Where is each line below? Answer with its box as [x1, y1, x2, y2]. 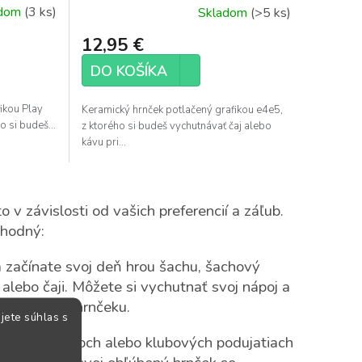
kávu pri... [81, 134, 126, 149]
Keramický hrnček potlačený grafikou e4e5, [81, 102, 283, 117]
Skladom [197, 3, 250, 22]
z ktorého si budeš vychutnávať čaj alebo [81, 118, 271, 133]
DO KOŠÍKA [90, 61, 167, 81]
